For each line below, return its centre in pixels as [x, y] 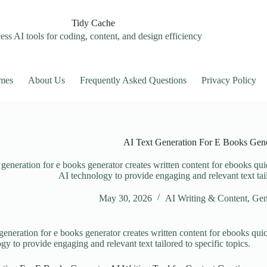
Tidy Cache [94, 23]
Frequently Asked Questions [133, 80]
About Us [47, 80]
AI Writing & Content [206, 198]
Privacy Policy [229, 80]
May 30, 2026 [125, 198]
